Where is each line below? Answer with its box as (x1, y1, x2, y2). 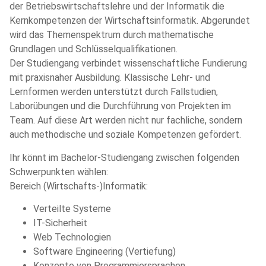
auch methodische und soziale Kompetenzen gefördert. (9, 129, 241, 141)
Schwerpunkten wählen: (9, 166, 108, 178)
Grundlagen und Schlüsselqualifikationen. (9, 43, 178, 55)
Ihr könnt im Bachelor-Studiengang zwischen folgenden (9, 151, 239, 163)
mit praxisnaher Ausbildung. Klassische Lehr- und (9, 72, 210, 84)
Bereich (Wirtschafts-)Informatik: (9, 180, 148, 192)
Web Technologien (33, 232, 111, 243)
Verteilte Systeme (33, 203, 111, 215)
